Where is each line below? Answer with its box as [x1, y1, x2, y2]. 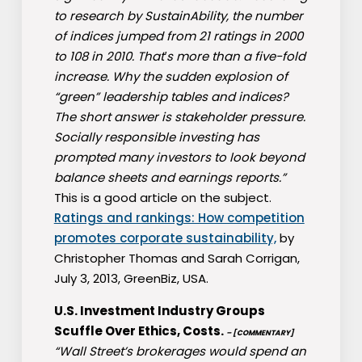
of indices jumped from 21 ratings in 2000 [53, 27, 303, 45]
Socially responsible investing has [53, 128, 259, 146]
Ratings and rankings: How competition [53, 209, 305, 227]
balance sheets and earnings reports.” [53, 169, 286, 187]
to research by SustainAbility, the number [53, 7, 303, 25]
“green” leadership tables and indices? [53, 88, 288, 106]
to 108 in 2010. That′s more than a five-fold [53, 48, 305, 65]
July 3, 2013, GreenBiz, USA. [53, 270, 208, 288]
